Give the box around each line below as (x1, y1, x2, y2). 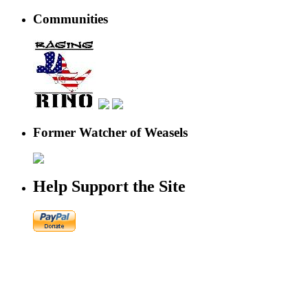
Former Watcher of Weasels (33, 124, 188, 140)
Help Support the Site (33, 177, 186, 196)
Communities (33, 12, 108, 27)
